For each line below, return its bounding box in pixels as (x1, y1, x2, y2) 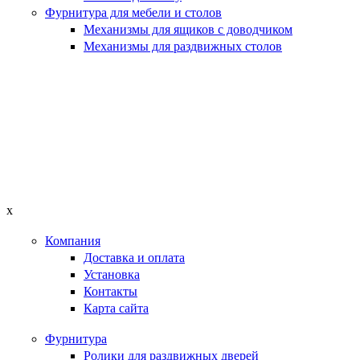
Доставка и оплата (84, 250, 185, 264)
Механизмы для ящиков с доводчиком (84, 22, 292, 37)
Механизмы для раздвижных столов (84, 39, 282, 54)
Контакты (84, 284, 137, 299)
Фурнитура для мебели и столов (45, 6, 222, 20)
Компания (45, 233, 100, 247)
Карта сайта (84, 301, 149, 316)
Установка (84, 268, 140, 282)
